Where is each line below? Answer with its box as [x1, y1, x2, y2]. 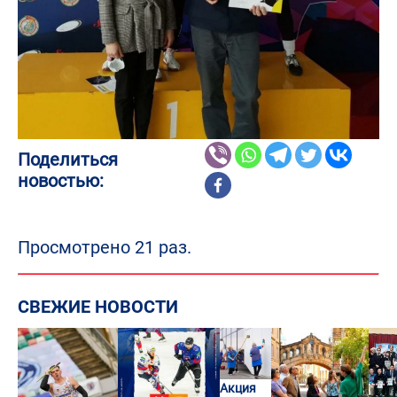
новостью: [18, 169, 104, 191]
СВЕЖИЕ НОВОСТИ [18, 295, 178, 317]
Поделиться [18, 148, 118, 170]
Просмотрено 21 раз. [18, 236, 191, 258]
